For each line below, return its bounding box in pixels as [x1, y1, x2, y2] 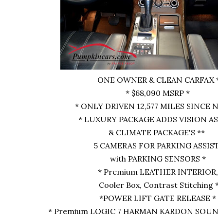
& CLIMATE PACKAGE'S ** [109, 127, 207, 137]
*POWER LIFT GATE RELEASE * [99, 193, 216, 203]
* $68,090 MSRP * [126, 88, 190, 98]
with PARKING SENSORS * [109, 154, 206, 163]
